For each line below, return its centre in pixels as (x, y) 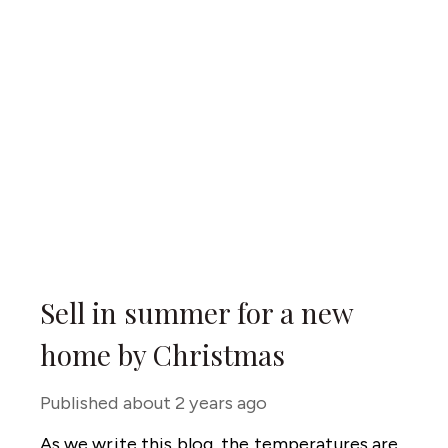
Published (79, 403)
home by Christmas (162, 354)
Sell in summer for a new (196, 312)
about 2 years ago (195, 403)
